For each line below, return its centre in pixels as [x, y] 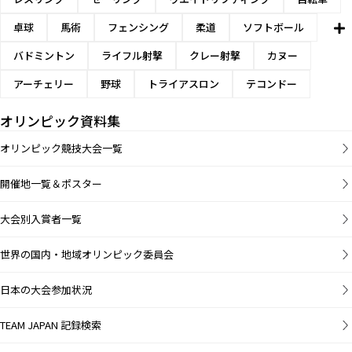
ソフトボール [273, 27]
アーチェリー [44, 84]
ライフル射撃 [132, 56]
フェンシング [138, 27]
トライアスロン [183, 84]
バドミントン [44, 56]
